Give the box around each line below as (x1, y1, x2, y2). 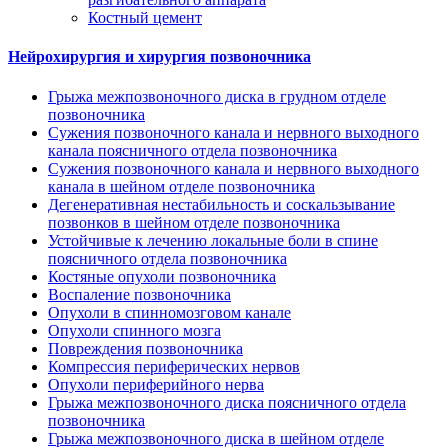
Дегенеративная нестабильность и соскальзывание (48, 195, 395, 213)
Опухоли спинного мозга (48, 321, 221, 339)
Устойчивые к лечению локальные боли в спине (48, 231, 378, 249)
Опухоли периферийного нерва (48, 375, 264, 393)
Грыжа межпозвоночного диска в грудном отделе (48, 87, 386, 105)
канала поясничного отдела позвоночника (48, 141, 337, 159)
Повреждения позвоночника (48, 339, 243, 357)
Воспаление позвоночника (48, 285, 231, 303)
